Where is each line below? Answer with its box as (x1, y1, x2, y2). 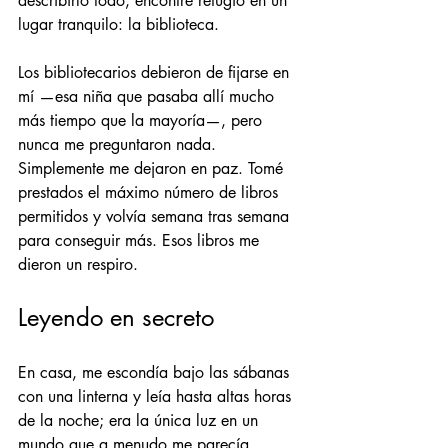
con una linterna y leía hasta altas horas (18, 385, 296, 407)
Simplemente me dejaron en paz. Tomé (18, 157, 288, 179)
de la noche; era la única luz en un (18, 409, 263, 431)
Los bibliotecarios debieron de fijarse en (18, 61, 294, 83)
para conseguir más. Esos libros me (18, 229, 264, 251)
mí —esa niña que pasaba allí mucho (18, 85, 279, 107)
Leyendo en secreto (18, 301, 214, 333)
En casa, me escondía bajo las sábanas (18, 361, 294, 383)
